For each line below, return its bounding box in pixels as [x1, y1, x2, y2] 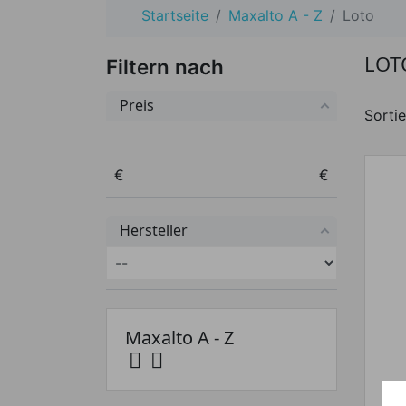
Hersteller [120, 220, 188, 240]
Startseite [141, 6, 208, 24]
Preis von [114, 157, 178, 175]
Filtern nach [106, 54, 224, 79]
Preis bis [319, 157, 377, 175]
